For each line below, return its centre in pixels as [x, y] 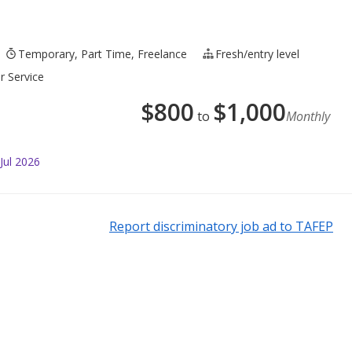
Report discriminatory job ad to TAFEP [221, 226]
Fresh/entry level [258, 53]
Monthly [308, 116]
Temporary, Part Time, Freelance [103, 53]
